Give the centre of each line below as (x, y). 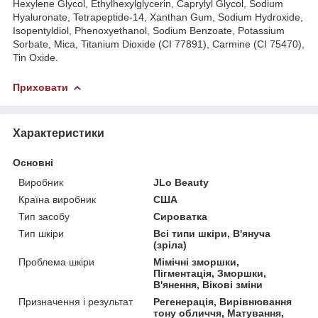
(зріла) (170, 245)
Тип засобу (44, 216)
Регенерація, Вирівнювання (223, 301)
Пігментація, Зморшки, (210, 273)
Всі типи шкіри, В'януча (212, 233)
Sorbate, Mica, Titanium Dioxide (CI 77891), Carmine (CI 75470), (159, 44)
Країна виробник (57, 199)
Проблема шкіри (56, 262)
